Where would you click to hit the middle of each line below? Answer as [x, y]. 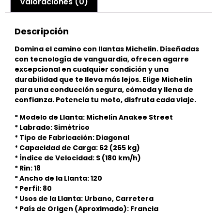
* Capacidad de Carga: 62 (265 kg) [77, 147]
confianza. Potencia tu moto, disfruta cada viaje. [105, 100]
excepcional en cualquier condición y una [92, 70]
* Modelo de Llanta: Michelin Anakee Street [94, 117]
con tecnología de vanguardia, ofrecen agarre [102, 59]
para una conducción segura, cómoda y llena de [104, 90]
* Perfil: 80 [33, 188]
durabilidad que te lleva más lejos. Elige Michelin [103, 80]
